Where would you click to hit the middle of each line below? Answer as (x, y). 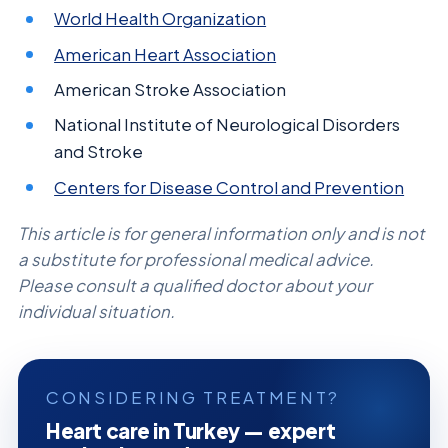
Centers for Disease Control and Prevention (229, 187)
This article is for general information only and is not (221, 233)
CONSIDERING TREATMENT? (193, 397)
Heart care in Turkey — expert (191, 430)
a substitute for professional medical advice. (196, 259)
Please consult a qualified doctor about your (195, 285)
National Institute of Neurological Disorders (227, 125)
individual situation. (96, 311)
